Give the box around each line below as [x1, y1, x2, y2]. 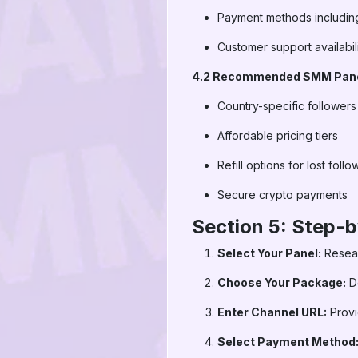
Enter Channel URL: [217, 305, 327, 319]
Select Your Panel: [217, 246, 321, 260]
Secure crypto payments [217, 188, 348, 201]
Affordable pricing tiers [217, 129, 338, 142]
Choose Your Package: [217, 276, 346, 289]
